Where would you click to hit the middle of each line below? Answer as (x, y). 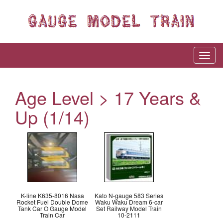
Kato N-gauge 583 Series (129, 196)
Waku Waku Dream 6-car (129, 202)
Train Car (52, 215)
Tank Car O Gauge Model (52, 209)
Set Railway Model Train (129, 209)
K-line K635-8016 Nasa (52, 196)
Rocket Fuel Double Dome (52, 202)
